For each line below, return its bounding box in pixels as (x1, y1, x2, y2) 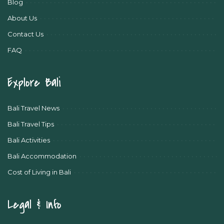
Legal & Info (7, 195, 61, 213)
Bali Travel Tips (7, 119, 54, 128)
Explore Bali (7, 73, 61, 91)
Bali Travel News (7, 103, 59, 112)
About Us (7, 13, 37, 22)
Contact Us (7, 29, 43, 38)
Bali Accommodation (7, 151, 76, 160)
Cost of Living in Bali (7, 167, 71, 176)
